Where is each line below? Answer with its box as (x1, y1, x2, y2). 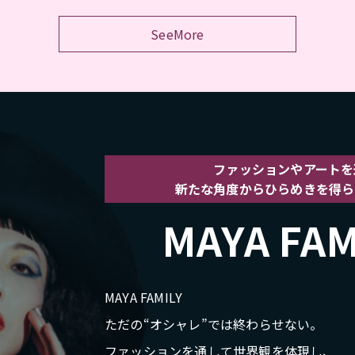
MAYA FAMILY (105, 287, 183, 307)
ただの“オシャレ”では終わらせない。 (105, 314, 323, 334)
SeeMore (151, 24, 204, 44)
